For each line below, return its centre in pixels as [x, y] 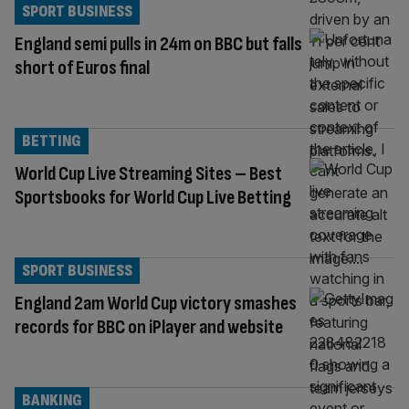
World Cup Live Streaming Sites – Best [148, 173]
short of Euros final [82, 68]
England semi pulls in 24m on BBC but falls [158, 44]
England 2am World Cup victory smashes [156, 303]
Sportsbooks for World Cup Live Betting [153, 197]
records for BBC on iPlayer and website [149, 327]
